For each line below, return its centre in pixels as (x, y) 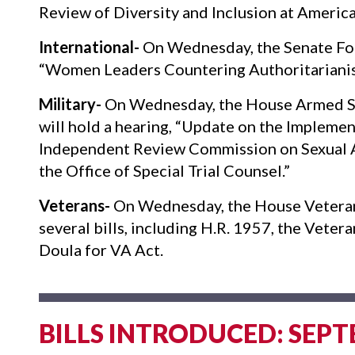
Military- (70, 103)
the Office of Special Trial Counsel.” (164, 170)
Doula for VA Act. (101, 249)
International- (89, 46)
